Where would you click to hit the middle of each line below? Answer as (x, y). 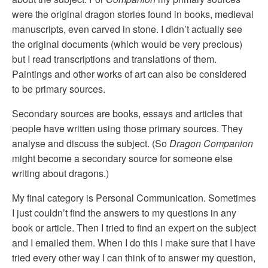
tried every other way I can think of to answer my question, (134, 258)
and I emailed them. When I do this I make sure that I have (134, 243)
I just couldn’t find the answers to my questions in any (124, 213)
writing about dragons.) (60, 173)
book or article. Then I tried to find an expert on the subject (134, 228)
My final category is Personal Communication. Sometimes (134, 198)
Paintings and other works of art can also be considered (129, 74)
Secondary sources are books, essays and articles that (127, 113)
